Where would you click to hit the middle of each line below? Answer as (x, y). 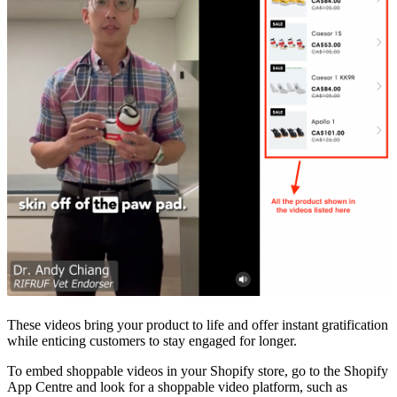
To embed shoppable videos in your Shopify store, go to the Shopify (198, 370)
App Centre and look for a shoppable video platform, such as (177, 386)
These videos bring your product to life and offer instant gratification (198, 324)
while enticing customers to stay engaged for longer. (154, 340)
